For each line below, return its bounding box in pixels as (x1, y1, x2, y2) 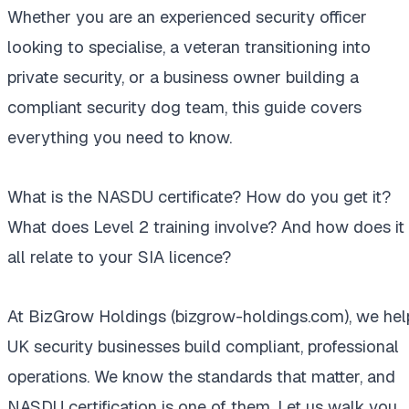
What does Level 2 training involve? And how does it (7, 216, 404, 238)
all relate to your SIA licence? (7, 246, 231, 268)
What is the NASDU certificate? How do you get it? (7, 186, 391, 208)
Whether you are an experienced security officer (7, 6, 367, 28)
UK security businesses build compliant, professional (7, 336, 399, 358)
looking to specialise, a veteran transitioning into (7, 37, 371, 58)
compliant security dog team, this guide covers (7, 97, 362, 119)
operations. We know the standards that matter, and (7, 366, 395, 388)
